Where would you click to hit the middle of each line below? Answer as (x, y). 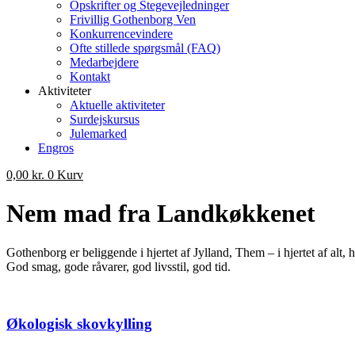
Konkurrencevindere (121, 33)
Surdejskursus (105, 119)
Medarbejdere (104, 62)
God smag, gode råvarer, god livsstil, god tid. (118, 266)
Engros (56, 147)
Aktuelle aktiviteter (117, 105)
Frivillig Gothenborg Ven (133, 19)
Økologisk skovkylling (79, 324)
